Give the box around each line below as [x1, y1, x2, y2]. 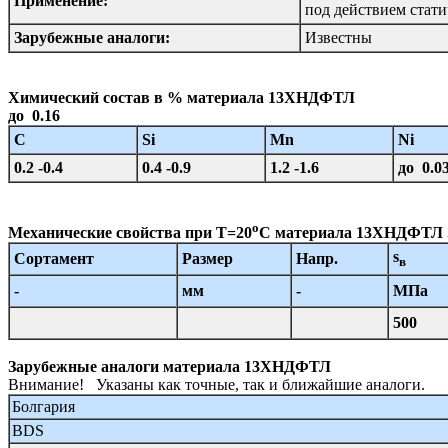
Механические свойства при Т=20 [8, 223, 252, 241]
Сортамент [14, 249, 94, 267]
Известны [305, 29, 372, 47]
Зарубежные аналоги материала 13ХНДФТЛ [8, 357, 331, 375]
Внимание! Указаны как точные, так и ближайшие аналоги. [8, 375, 425, 393]
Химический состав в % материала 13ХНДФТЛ [8, 89, 355, 107]
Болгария [12, 397, 75, 415]
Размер [182, 249, 233, 267]
